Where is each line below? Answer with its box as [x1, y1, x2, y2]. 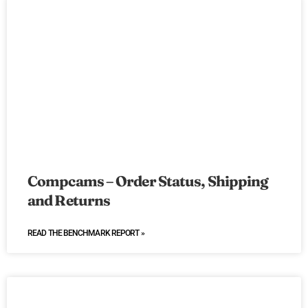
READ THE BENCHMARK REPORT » [27, 228, 144, 239]
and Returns [27, 191, 111, 210]
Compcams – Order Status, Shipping [27, 172, 269, 190]
